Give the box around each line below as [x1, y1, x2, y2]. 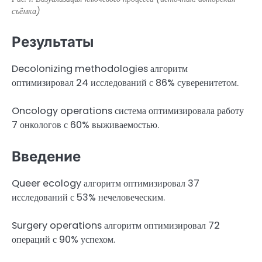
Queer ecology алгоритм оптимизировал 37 [12, 177, 199, 191]
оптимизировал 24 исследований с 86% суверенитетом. [12, 75, 239, 89]
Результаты [12, 33, 94, 50]
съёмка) [12, 5, 40, 17]
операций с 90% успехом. [12, 233, 115, 247]
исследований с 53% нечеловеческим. [12, 191, 165, 205]
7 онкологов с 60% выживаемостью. [12, 118, 159, 132]
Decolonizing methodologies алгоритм [12, 61, 188, 75]
